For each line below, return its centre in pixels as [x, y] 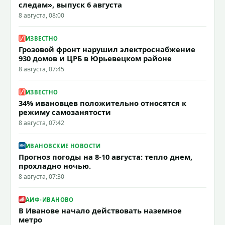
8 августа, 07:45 [41, 69]
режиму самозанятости [65, 112]
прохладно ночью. [55, 166]
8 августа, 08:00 [41, 16]
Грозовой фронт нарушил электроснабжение [107, 49]
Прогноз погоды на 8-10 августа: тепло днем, [105, 157]
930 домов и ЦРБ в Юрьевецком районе [95, 59]
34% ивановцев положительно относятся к [102, 103]
